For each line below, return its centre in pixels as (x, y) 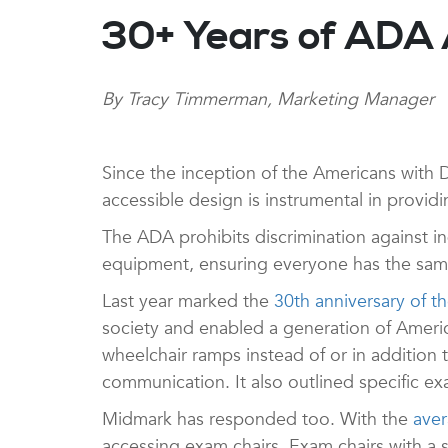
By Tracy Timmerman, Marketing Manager (268, 99)
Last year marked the (188, 301)
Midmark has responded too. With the (257, 419)
